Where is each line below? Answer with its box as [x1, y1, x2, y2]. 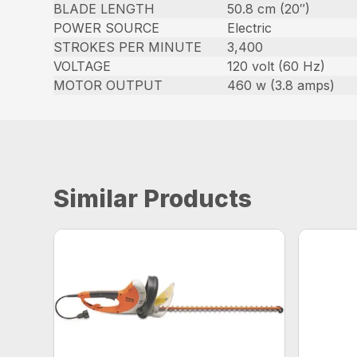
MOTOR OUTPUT [53, 77, 163, 94]
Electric [227, 20, 273, 37]
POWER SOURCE [53, 20, 160, 37]
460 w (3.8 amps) [227, 77, 335, 94]
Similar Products [53, 184, 253, 214]
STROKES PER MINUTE [53, 39, 202, 56]
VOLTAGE [53, 58, 112, 75]
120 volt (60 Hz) [227, 58, 326, 75]
